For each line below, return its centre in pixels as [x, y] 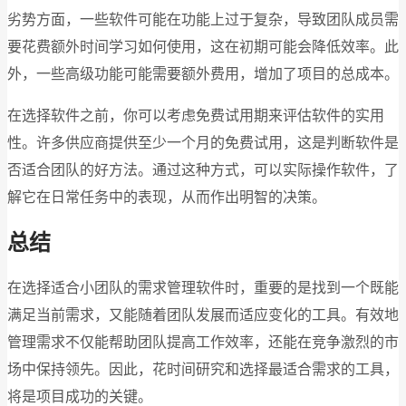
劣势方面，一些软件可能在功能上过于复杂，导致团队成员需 [203, 20]
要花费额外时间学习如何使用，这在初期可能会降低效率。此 [203, 47]
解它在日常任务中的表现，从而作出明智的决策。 [167, 198]
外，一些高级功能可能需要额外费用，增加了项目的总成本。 [203, 74]
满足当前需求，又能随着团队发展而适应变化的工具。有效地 [203, 314]
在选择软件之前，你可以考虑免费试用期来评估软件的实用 [196, 116]
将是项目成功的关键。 [80, 396]
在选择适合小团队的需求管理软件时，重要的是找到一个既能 [203, 287]
